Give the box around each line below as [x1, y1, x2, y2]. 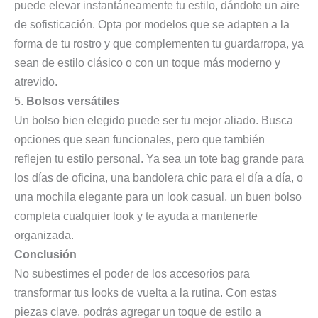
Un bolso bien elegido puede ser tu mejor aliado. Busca [14, 114, 293, 126]
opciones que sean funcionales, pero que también [14, 133, 265, 146]
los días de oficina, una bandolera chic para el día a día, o [14, 171, 303, 184]
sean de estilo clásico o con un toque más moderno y [14, 56, 280, 69]
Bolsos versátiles [26, 94, 119, 107]
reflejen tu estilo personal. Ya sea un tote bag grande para [14, 152, 304, 165]
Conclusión [14, 248, 77, 261]
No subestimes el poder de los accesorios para [14, 267, 250, 280]
